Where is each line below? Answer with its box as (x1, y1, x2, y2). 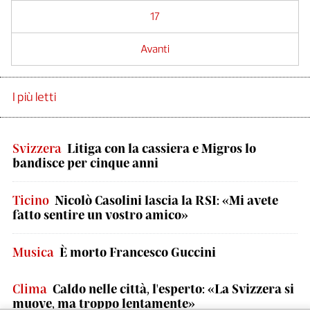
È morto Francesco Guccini (60, 244, 216, 259)
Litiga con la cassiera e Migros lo (67, 140, 256, 156)
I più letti (12, 89, 56, 104)
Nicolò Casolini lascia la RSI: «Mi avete (55, 192, 278, 208)
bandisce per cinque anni (12, 154, 158, 170)
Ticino (12, 192, 49, 208)
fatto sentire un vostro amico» (12, 206, 188, 222)
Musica (12, 244, 54, 259)
